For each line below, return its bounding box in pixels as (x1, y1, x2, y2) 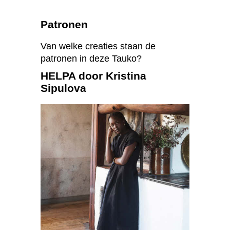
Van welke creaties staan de (41, 41, 156, 52)
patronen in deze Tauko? (41, 53, 142, 64)
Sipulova (41, 82, 86, 94)
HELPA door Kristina (41, 70, 146, 82)
